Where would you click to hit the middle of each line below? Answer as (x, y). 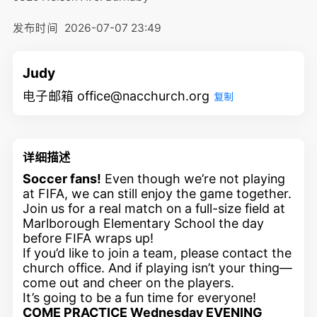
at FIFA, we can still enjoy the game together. (157, 193)
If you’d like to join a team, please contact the (157, 253)
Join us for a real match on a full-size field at (154, 208)
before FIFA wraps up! (88, 238)
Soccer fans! (62, 178)
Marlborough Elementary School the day (144, 223)
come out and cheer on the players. (129, 282)
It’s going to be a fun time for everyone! (140, 297)
